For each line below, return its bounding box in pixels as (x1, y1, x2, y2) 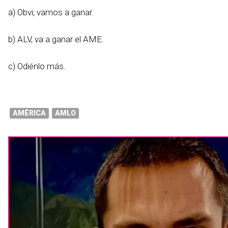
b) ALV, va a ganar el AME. (8, 34, 104, 44)
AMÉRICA (13, 108, 46, 117)
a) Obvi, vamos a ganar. (8, 7, 94, 17)
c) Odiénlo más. (8, 61, 66, 71)
